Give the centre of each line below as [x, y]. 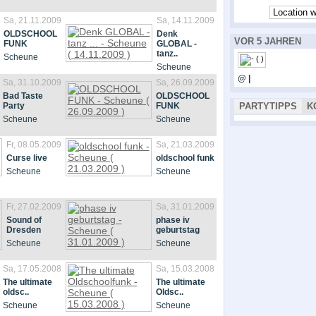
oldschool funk [185, 158]
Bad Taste [23, 96]
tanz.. [167, 54]
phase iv [172, 220]
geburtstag [177, 230]
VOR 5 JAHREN [267, 41]
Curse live [26, 158]
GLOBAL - [176, 44]
